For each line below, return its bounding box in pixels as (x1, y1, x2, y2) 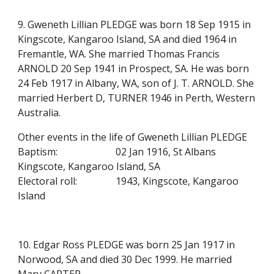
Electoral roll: (18, 174, 78, 188)
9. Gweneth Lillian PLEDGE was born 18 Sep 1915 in (18, 18, 251, 31)
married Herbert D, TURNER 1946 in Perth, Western (18, 91, 256, 105)
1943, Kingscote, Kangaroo (116, 174, 239, 188)
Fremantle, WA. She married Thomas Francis (18, 47, 220, 61)
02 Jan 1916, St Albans (116, 145, 217, 158)
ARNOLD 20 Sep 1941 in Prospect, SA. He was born (18, 62, 250, 75)
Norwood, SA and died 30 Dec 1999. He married (18, 253, 232, 266)
